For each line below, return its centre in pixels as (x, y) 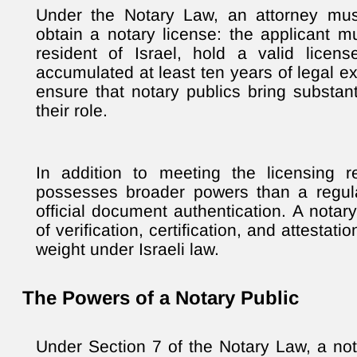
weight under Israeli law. (127, 249)
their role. (72, 110)
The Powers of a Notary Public (161, 297)
